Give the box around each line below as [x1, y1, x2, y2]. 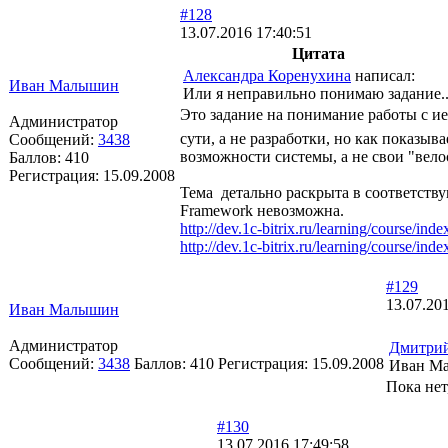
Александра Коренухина [183, 66, 351, 84]
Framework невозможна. [180, 201, 344, 219]
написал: [351, 66, 415, 84]
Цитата [291, 44, 345, 62]
